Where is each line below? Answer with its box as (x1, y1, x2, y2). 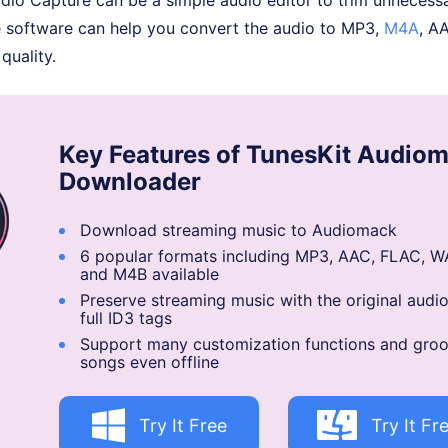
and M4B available (80, 264, 219, 285)
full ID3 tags (80, 308, 172, 329)
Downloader (59, 167, 201, 197)
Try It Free (138, 415, 227, 437)
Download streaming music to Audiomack (80, 220, 397, 241)
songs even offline (80, 352, 219, 373)
